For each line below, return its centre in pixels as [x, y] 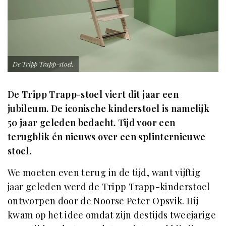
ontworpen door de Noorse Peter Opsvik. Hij [103, 201]
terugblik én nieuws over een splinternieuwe [107, 136]
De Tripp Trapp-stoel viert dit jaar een [93, 94]
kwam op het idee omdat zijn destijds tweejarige [112, 215]
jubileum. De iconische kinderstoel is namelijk [109, 108]
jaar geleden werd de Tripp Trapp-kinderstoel [109, 186]
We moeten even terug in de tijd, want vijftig [104, 172]
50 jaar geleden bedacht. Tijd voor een [92, 122]
